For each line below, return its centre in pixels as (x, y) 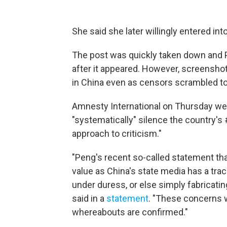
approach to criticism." (117, 134)
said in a (89, 198)
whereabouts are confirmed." (130, 212)
